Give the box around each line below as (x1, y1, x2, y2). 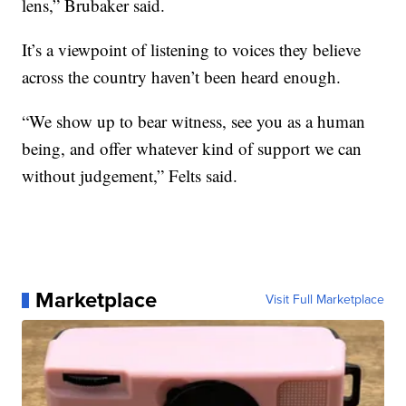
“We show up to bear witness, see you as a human (22, 110, 366, 133)
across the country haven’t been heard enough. (22, 65, 342, 89)
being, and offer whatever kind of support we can (22, 137, 362, 160)
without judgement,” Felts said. (22, 164, 238, 188)
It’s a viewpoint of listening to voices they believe (22, 38, 362, 62)
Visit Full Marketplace (265, 290, 384, 310)
